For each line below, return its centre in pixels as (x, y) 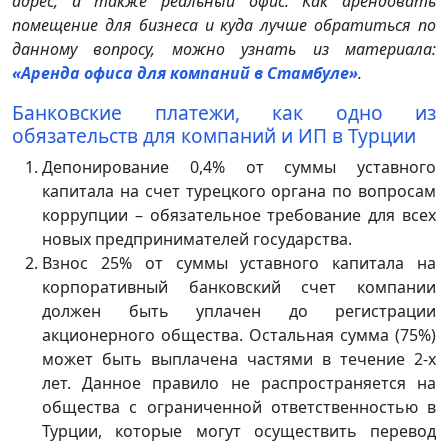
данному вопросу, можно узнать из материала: (224, 48)
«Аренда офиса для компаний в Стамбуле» (185, 72)
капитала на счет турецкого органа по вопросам (239, 190)
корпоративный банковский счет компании (239, 286)
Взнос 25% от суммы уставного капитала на (239, 262)
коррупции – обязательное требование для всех (239, 214)
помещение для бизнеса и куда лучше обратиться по (224, 24)
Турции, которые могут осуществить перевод (239, 430)
